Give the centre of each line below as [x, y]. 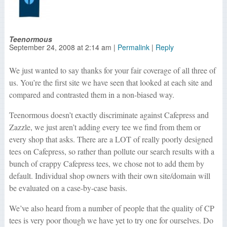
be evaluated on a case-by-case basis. [68, 187]
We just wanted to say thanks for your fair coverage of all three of [112, 70]
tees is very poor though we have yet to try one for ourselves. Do [111, 220]
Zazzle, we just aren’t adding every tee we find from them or [105, 127]
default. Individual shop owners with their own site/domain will [109, 175]
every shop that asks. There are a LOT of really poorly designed [111, 139]
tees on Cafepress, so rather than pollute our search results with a [111, 151]
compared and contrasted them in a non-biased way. [91, 94]
